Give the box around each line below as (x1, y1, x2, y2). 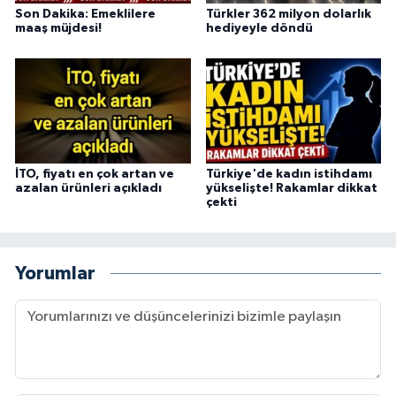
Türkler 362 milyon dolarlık (205, 8, 371, 21)
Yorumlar (15, 263, 95, 283)
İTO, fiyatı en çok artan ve (15, 168, 174, 181)
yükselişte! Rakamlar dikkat (205, 182, 377, 195)
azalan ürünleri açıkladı (15, 182, 162, 195)
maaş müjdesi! (15, 22, 102, 35)
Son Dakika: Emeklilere (15, 8, 156, 21)
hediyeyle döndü (205, 22, 313, 35)
